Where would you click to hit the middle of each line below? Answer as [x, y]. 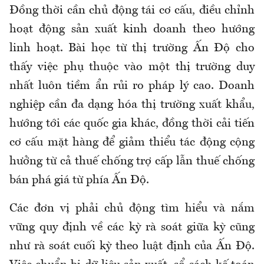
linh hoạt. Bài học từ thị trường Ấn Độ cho [132, 49]
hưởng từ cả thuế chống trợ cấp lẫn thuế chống [132, 162]
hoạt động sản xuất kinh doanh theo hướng [132, 30]
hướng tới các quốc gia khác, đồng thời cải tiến [132, 124]
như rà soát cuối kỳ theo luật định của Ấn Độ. [132, 247]
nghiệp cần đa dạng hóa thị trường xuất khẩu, [132, 105]
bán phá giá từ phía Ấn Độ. [79, 181]
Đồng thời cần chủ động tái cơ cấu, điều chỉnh [132, 11]
